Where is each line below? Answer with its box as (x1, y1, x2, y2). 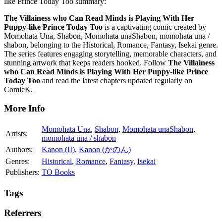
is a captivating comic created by (103, 22, 206, 31)
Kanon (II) (42, 145, 75, 154)
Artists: (5, 129, 28, 138)
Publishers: (5, 168, 40, 177)
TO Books (42, 168, 75, 177)
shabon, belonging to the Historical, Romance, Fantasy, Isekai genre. (4, 40, 218, 49)
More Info (4, 103, 45, 114)
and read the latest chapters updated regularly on (40, 76, 192, 85)
